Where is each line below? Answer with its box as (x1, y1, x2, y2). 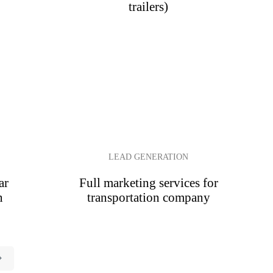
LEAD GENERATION (108, 152, 189, 162)
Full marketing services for (79, 175, 218, 190)
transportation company (87, 190, 210, 204)
